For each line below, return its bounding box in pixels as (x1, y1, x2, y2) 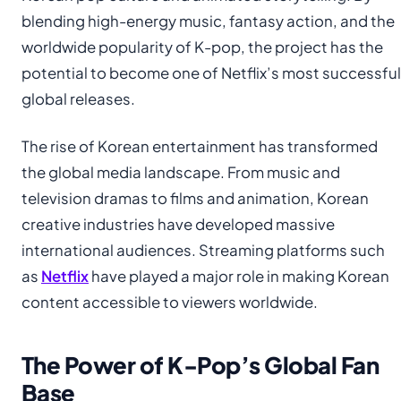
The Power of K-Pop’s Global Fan (21, 349, 380, 380)
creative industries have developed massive (21, 214, 335, 234)
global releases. (21, 89, 135, 108)
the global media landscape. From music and (21, 162, 340, 182)
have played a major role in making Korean (89, 266, 389, 286)
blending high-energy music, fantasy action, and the (21, 11, 395, 30)
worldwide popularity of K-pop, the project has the (21, 37, 383, 56)
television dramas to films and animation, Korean (21, 188, 369, 208)
